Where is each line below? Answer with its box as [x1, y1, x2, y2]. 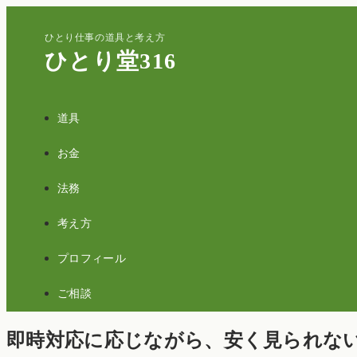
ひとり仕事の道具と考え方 [45, 32, 166, 43]
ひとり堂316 [45, 49, 176, 73]
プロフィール [57, 253, 126, 265]
